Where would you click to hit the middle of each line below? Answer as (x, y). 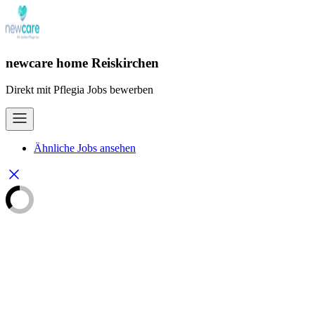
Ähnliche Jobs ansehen (85, 148)
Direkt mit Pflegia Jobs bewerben (79, 90)
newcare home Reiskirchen (82, 63)
